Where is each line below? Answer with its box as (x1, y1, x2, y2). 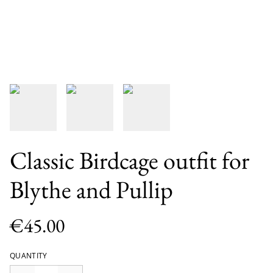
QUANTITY (10, 250, 48, 261)
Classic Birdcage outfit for (10, 144, 249, 176)
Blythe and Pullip (10, 173, 173, 205)
